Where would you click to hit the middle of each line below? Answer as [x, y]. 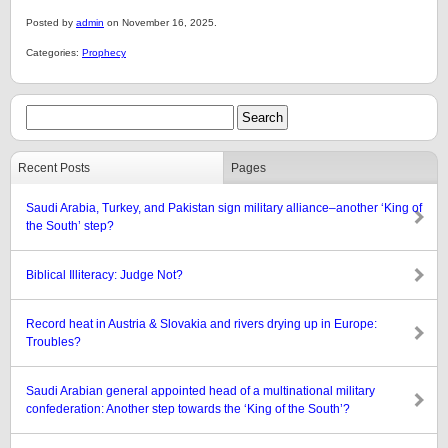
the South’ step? [70, 226]
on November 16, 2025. [160, 22]
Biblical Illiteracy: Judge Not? [104, 275]
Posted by [51, 22]
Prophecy [104, 52]
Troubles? [53, 342]
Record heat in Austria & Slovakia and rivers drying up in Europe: [201, 324]
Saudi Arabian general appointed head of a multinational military [200, 391]
